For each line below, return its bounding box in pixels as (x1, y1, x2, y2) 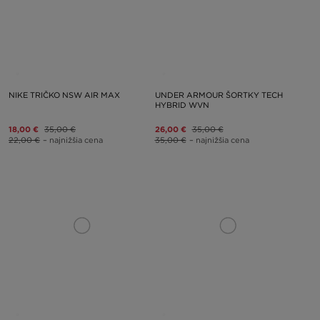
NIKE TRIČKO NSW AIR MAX (9, 90, 120, 100)
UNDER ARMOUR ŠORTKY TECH (154, 90, 283, 100)
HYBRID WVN (154, 100, 209, 110)
